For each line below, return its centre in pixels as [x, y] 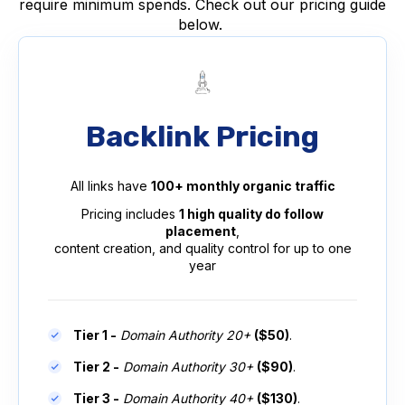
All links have [110, 185]
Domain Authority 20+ [185, 334]
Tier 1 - [95, 334]
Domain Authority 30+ [188, 366]
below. [202, 25]
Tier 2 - [96, 366]
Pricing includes [130, 213]
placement [201, 231]
